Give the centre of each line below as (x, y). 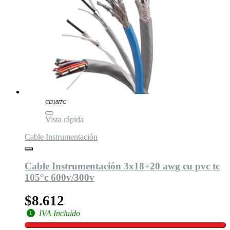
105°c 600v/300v (60, 178)
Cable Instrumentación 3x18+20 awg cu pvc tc (122, 166)
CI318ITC (56, 102)
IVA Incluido (59, 213)
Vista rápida (64, 120)
